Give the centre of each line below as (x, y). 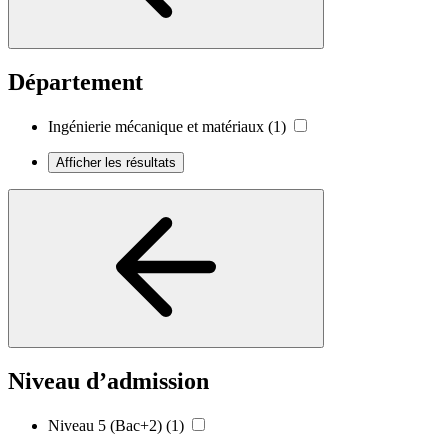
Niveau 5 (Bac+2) (105, 425)
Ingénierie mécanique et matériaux (156, 126)
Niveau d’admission (108, 380)
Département (75, 81)
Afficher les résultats (116, 162)
